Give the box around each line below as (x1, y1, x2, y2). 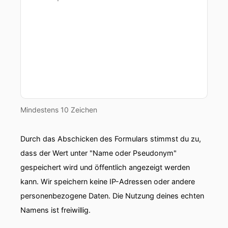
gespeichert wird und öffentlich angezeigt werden (20, 163, 190, 172)
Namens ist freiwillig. (20, 206, 91, 214)
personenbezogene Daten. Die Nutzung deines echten (20, 191, 204, 200)
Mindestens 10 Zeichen (20, 105, 97, 114)
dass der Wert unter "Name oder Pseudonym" (20, 149, 177, 157)
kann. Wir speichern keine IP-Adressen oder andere (20, 177, 195, 186)
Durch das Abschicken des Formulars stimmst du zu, (20, 134, 201, 143)
